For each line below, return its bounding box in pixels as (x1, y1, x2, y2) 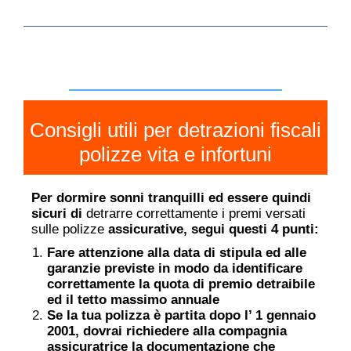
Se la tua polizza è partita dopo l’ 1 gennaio (47, 307, 316, 323)
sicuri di (31, 205, 86, 221)
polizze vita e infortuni (79, 142, 272, 166)
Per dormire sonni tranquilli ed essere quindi (31, 190, 311, 205)
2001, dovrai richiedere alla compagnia (47, 323, 287, 338)
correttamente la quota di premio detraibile (47, 276, 315, 291)
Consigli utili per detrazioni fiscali (30, 118, 321, 142)
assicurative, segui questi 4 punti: (104, 221, 319, 237)
